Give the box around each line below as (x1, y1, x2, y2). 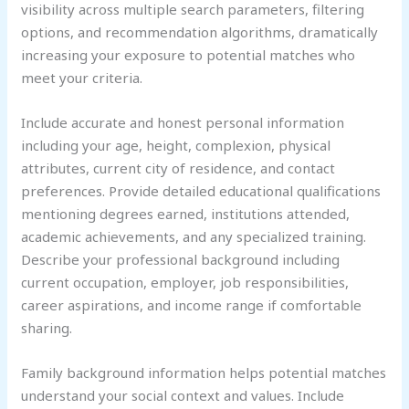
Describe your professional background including (21, 250, 341, 269)
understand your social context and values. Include (21, 386, 345, 405)
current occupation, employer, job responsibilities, (21, 273, 350, 292)
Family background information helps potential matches (21, 363, 387, 383)
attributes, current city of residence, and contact (21, 159, 336, 178)
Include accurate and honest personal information (21, 113, 345, 132)
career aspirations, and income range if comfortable (21, 296, 362, 315)
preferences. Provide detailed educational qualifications (21, 182, 382, 201)
